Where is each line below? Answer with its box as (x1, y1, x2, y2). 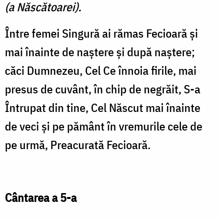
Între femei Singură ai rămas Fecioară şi (5, 25, 198, 42)
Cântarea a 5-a (5, 190, 77, 206)
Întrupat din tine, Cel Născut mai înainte (5, 100, 200, 116)
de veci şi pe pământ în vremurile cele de (5, 118, 202, 134)
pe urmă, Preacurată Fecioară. (5, 137, 151, 153)
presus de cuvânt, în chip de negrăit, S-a (5, 81, 200, 97)
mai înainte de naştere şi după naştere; (5, 44, 195, 60)
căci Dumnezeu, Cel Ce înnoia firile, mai (5, 63, 197, 79)
